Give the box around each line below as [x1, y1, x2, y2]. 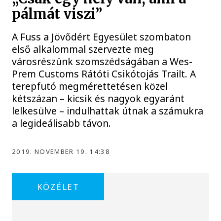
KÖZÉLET [37, 181, 79, 193]
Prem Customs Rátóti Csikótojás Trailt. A [12, 67, 196, 81]
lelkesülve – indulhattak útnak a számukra [12, 104, 204, 118]
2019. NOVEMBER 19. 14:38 [12, 147, 110, 156]
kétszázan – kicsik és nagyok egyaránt [12, 92, 185, 106]
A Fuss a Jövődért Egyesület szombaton [12, 30, 191, 44]
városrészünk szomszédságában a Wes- [12, 55, 193, 69]
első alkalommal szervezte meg [12, 42, 154, 56]
